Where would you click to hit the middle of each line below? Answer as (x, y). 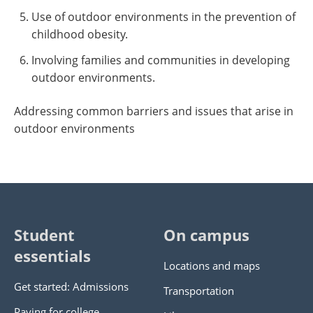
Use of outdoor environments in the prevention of (163, 17)
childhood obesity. (80, 34)
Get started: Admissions (71, 286)
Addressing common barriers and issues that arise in (154, 111)
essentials (52, 256)
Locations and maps (212, 265)
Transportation (199, 291)
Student (44, 235)
